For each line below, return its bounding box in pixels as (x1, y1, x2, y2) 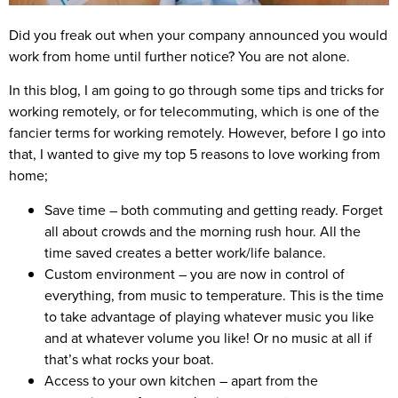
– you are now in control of (175, 263, 345, 283)
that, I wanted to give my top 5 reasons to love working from (9, 144, 380, 164)
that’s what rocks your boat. (44, 348, 214, 369)
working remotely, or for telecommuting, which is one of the (9, 101, 379, 122)
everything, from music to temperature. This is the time (44, 284, 384, 305)
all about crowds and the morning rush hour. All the (44, 220, 361, 241)
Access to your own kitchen (44, 370, 216, 390)
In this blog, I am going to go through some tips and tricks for (9, 80, 384, 100)
